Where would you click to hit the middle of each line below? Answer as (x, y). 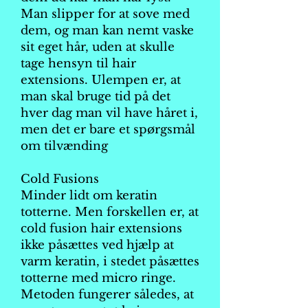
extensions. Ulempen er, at (101, 80)
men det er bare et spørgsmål (108, 130)
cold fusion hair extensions (101, 229)
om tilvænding (64, 146)
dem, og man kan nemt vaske (107, 31)
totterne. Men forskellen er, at (110, 212)
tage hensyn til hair (78, 64)
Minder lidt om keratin (89, 196)
